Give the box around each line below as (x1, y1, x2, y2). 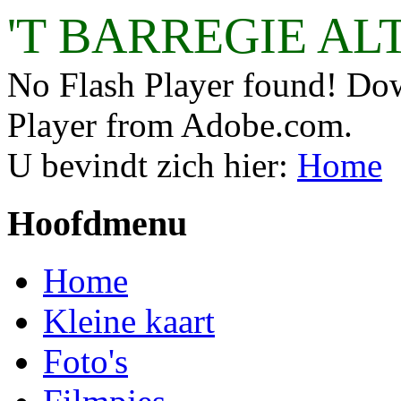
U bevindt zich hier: (7, 146, 297, 184)
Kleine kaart (43, 302, 215, 341)
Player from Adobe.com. (7, 106, 353, 144)
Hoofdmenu (7, 202, 187, 243)
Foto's (43, 342, 128, 381)
